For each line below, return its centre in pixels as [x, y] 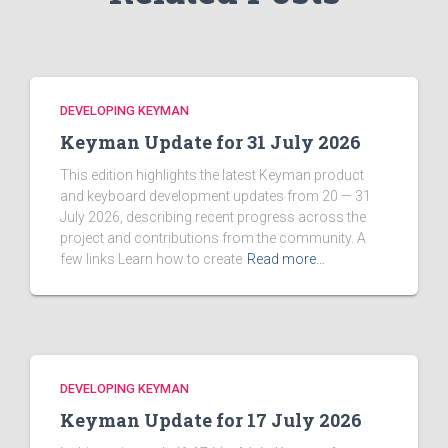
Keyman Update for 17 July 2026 [211, 420]
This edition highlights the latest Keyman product [212, 175]
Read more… [286, 259]
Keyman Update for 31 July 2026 [210, 142]
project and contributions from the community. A [213, 238]
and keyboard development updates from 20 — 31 [215, 196]
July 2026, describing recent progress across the [213, 217]
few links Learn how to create [151, 259]
